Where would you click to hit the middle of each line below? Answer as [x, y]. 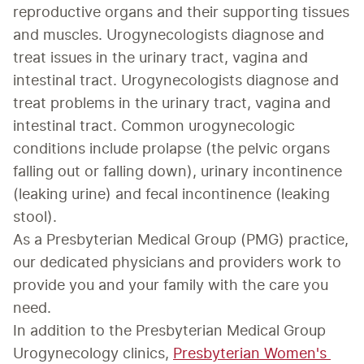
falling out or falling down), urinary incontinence [178, 172]
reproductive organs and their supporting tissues [181, 13]
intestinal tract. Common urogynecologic [154, 126]
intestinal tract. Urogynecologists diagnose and [176, 81]
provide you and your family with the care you [171, 286]
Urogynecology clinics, [93, 354]
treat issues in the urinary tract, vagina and [160, 58]
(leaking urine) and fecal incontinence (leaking [171, 195]
